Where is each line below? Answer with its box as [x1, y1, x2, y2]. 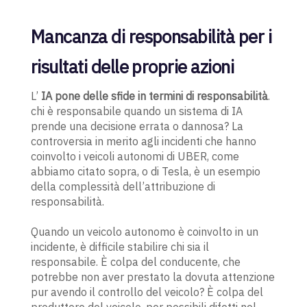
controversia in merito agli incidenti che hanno [30, 134, 256, 149]
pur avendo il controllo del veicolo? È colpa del [30, 285, 263, 299]
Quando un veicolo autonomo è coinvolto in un [30, 225, 258, 239]
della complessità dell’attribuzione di [30, 180, 215, 194]
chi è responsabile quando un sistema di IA [30, 104, 243, 119]
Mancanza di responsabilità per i [30, 25, 272, 49]
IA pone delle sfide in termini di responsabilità [40, 89, 268, 103]
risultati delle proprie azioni [30, 55, 234, 79]
